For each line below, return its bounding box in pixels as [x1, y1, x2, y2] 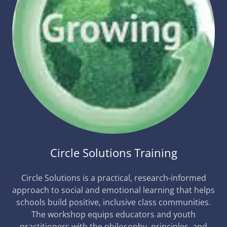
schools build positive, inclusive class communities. [16, 197, 211, 208]
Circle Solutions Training [50, 145, 177, 161]
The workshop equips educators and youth [31, 209, 196, 220]
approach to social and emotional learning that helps [12, 184, 215, 196]
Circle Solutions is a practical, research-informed [21, 172, 206, 184]
